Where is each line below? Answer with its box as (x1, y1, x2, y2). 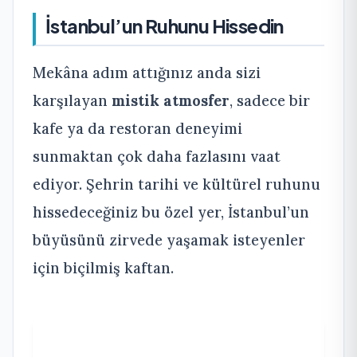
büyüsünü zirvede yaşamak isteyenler (33, 229, 305, 249)
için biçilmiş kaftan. (33, 257, 174, 277)
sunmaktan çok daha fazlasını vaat (33, 146, 280, 166)
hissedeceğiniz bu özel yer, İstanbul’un (33, 202, 309, 222)
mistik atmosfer (112, 90, 229, 110)
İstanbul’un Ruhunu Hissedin (45, 13, 284, 37)
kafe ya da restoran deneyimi (33, 118, 242, 138)
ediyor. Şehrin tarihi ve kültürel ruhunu (33, 174, 320, 194)
